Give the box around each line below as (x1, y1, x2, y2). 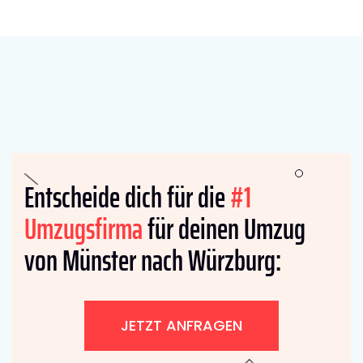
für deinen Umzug (143, 205, 305, 252)
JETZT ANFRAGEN (121, 314, 242, 335)
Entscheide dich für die (24, 173, 230, 220)
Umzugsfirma (24, 205, 143, 252)
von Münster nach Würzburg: (24, 237, 281, 284)
